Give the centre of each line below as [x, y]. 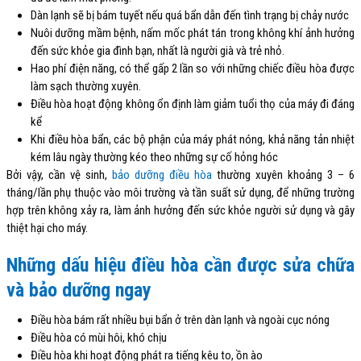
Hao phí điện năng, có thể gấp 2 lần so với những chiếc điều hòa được [193, 68]
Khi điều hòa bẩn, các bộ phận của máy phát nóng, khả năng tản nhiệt [193, 139]
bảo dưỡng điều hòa [162, 174]
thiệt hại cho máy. [47, 228]
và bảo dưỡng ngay [79, 290]
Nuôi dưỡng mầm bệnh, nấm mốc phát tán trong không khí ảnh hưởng [193, 33]
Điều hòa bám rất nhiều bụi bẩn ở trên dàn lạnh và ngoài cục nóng [180, 320]
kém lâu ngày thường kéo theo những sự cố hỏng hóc [154, 157]
